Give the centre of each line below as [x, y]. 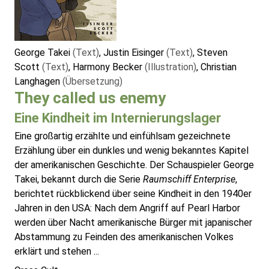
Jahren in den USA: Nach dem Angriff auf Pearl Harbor [127, 208]
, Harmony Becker [107, 67]
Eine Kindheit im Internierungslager [118, 118]
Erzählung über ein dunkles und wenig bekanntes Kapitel [131, 151]
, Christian [216, 67]
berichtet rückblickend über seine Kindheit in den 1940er [133, 194]
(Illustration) [171, 67]
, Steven [210, 53]
